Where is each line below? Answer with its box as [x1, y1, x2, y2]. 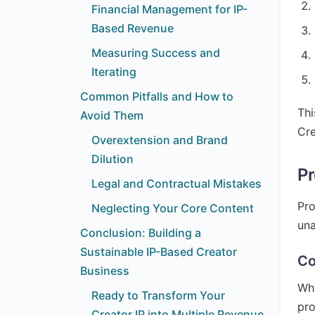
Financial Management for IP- [91, 2, 247, 16]
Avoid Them [80, 108, 143, 122]
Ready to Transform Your [91, 288, 225, 302]
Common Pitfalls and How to [80, 89, 233, 103]
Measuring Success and [91, 46, 220, 60]
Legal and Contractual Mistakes [91, 176, 262, 191]
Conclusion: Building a [80, 226, 201, 240]
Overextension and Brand [91, 133, 228, 147]
